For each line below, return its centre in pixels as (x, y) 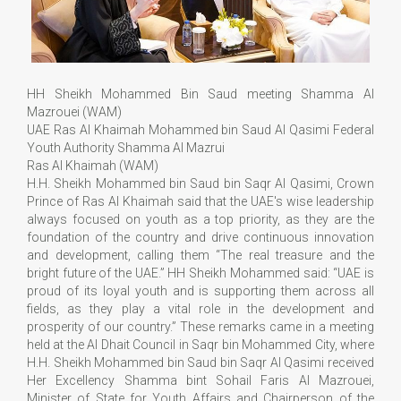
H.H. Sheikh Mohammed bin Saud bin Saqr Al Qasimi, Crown (200, 183)
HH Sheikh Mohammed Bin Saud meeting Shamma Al (200, 94)
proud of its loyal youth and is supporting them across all (200, 290)
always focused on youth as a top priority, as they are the (200, 219)
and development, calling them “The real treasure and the (200, 255)
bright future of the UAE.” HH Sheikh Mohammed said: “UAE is (200, 273)
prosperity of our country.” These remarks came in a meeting (200, 326)
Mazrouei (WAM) (74, 111)
